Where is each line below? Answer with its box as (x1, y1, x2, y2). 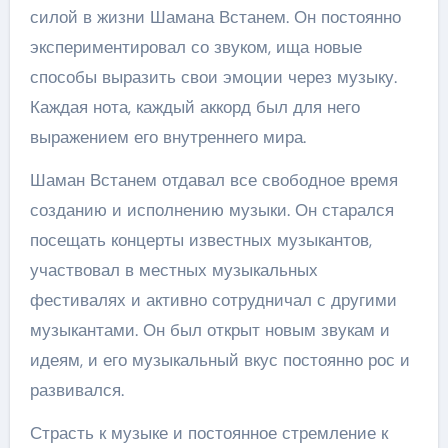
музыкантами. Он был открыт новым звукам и (29, 318, 390, 341)
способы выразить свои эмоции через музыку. (29, 65, 397, 88)
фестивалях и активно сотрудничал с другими (29, 288, 397, 311)
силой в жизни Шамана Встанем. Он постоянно (29, 5, 401, 28)
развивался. (29, 378, 124, 401)
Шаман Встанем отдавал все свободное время (29, 168, 398, 191)
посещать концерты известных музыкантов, (29, 228, 372, 251)
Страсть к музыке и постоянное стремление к (29, 421, 388, 444)
